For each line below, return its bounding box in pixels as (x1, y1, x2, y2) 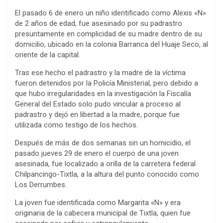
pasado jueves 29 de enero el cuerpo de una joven (15, 148, 179, 158)
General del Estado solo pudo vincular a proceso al (15, 99, 181, 109)
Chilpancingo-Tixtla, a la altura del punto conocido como (15, 169, 199, 179)
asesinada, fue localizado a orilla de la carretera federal (15, 159, 196, 168)
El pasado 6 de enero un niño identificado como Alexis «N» (15, 8, 206, 17)
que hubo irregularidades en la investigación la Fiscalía (15, 89, 191, 98)
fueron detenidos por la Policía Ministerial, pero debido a (15, 78, 198, 88)
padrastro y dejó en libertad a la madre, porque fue (15, 110, 180, 119)
